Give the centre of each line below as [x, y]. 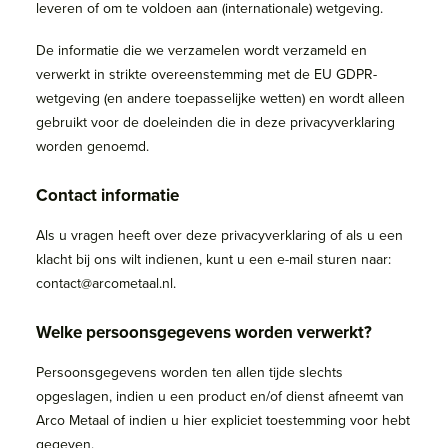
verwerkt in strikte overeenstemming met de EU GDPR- [206, 74]
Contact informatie [107, 195]
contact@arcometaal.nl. [106, 283]
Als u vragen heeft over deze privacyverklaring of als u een [219, 235]
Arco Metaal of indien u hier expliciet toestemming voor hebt [223, 420]
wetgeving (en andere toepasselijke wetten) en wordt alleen [220, 98]
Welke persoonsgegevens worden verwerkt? [204, 332]
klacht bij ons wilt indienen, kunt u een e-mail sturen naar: [213, 259]
